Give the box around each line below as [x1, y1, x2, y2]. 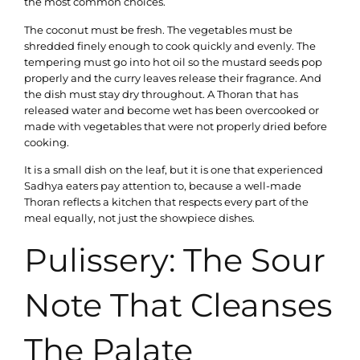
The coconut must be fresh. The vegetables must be [24, 22, 292, 36]
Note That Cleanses [24, 284, 333, 325]
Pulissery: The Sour [24, 239, 325, 280]
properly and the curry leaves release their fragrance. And [24, 71, 321, 84]
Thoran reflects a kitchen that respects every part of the [24, 195, 309, 209]
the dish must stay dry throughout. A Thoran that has [24, 87, 298, 100]
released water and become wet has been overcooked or [24, 103, 319, 117]
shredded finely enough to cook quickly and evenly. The [24, 39, 316, 52]
